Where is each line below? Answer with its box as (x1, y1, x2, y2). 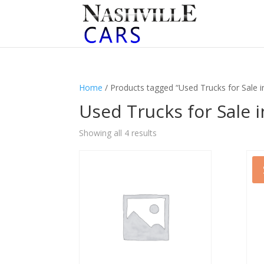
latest (156, 154, 178, 165)
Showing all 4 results (79, 127, 157, 138)
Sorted (156, 127, 182, 138)
